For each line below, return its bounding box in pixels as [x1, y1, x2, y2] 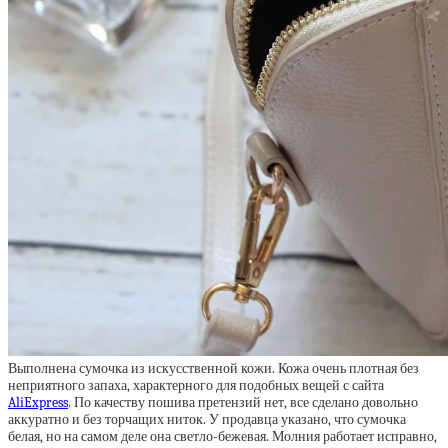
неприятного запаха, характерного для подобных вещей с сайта [8, 377, 384, 394]
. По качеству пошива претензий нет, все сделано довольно [68, 394, 418, 411]
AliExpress [8, 394, 68, 411]
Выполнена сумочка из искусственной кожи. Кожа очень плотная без [8, 360, 419, 377]
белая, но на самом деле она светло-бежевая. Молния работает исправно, [8, 428, 437, 445]
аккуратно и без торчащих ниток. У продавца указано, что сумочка [8, 411, 406, 428]
